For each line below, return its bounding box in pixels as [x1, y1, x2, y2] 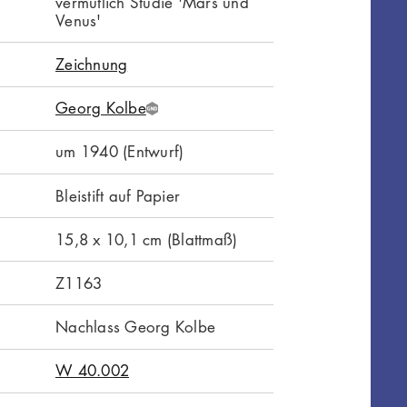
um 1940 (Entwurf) [55, 141, 184, 163]
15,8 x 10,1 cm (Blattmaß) [55, 228, 238, 250]
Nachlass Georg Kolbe [55, 316, 216, 338]
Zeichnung [55, 53, 128, 74]
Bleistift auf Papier [55, 184, 181, 206]
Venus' [55, 9, 102, 31]
